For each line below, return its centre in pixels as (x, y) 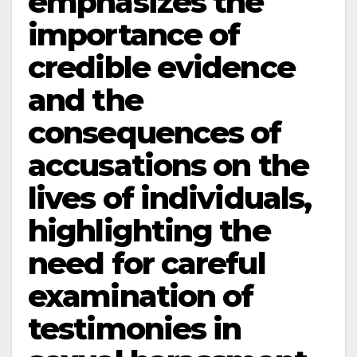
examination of (141, 296)
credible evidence (161, 67)
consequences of (155, 133)
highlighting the (149, 231)
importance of (134, 35)
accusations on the (168, 165)
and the (85, 100)
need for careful (147, 263)
